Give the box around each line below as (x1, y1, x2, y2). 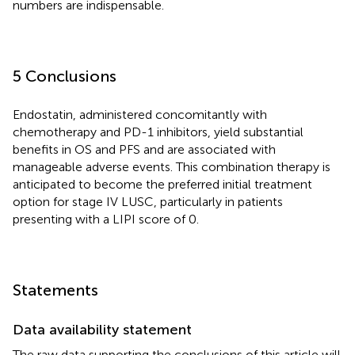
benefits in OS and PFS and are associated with (13, 141, 276, 157)
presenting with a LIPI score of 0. (13, 211, 199, 227)
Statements (13, 280, 98, 300)
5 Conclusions (13, 66, 116, 86)
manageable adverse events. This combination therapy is (13, 158, 330, 174)
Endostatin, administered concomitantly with (13, 106, 267, 122)
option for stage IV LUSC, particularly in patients (13, 193, 283, 209)
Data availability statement (13, 320, 192, 338)
